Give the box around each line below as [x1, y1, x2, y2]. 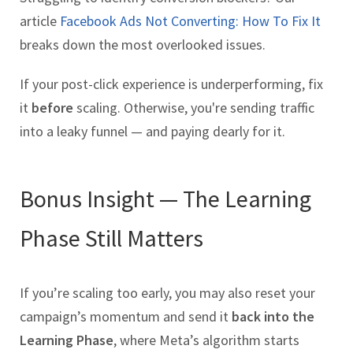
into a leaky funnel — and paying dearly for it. [20, 122, 285, 141]
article [20, 12, 60, 31]
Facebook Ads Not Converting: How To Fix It [60, 12, 321, 31]
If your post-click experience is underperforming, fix [20, 75, 323, 94]
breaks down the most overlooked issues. [20, 35, 266, 54]
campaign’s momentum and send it [20, 307, 232, 326]
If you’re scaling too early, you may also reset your [20, 284, 315, 303]
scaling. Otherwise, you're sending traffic [73, 98, 314, 117]
